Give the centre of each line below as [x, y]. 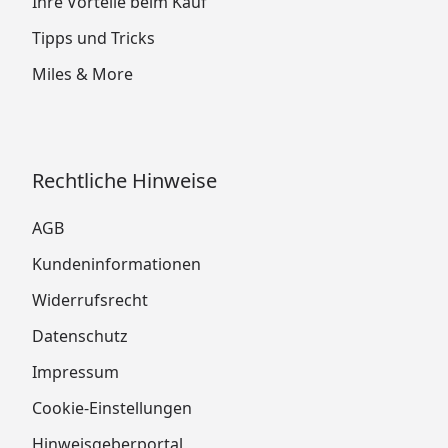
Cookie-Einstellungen [112, 407]
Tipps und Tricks [93, 37]
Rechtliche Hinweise [124, 180]
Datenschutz [80, 335]
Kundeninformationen [116, 263]
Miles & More [82, 73]
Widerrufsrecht [90, 299]
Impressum [75, 371]
